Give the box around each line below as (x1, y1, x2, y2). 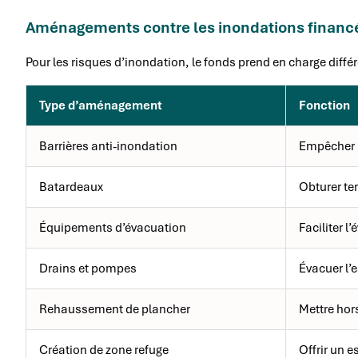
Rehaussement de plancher (39, 301, 190, 318)
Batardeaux (39, 179, 103, 196)
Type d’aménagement (39, 97, 162, 114)
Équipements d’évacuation (39, 220, 186, 237)
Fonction (299, 97, 350, 114)
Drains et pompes (39, 261, 137, 277)
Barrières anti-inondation (39, 138, 177, 155)
